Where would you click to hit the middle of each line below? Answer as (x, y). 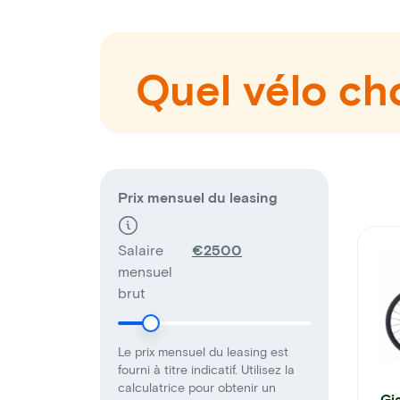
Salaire (141, 250)
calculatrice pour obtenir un (197, 387)
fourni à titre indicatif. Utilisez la (206, 370)
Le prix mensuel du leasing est (203, 352)
